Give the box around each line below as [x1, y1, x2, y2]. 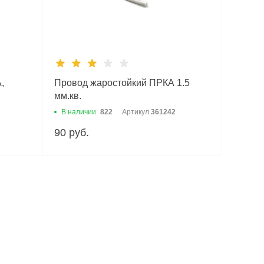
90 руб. [54, 126, 89, 138]
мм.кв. [54, 90, 81, 101]
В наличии [61, 107, 96, 116]
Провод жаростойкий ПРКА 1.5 [54, 77, 190, 88]
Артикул [121, 107, 151, 116]
